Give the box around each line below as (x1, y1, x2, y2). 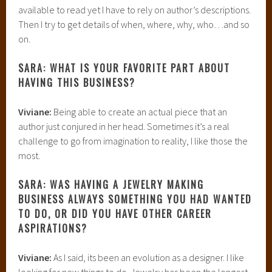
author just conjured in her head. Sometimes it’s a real (18, 120, 230, 132)
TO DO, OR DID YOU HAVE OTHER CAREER (18, 206, 212, 221)
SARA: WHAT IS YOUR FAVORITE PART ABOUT (18, 60, 231, 75)
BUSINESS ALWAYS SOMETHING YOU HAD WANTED (18, 191, 253, 206)
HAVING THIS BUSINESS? (18, 75, 140, 90)
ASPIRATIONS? (18, 220, 92, 236)
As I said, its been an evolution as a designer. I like (52, 251, 245, 263)
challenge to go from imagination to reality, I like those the (18, 134, 248, 147)
